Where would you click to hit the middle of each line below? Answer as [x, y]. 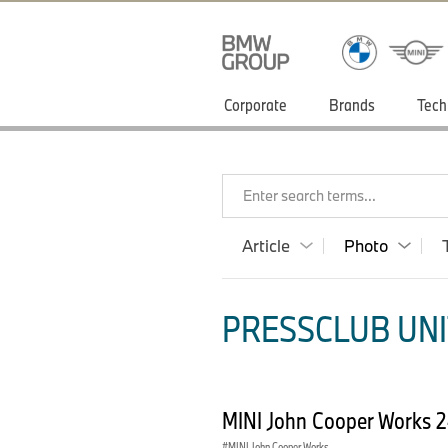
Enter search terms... [309, 195]
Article [266, 245]
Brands [352, 104]
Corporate [255, 104]
